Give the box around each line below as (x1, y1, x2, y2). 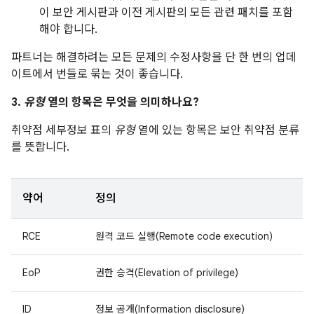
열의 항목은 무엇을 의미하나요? (45, 95, 199, 109)
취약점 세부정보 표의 (11, 123, 114, 137)
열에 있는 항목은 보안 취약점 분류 (135, 123, 299, 137)
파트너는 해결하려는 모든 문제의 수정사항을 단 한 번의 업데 (11, 50, 296, 64)
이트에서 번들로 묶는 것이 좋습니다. (11, 67, 183, 81)
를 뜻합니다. (11, 140, 69, 154)
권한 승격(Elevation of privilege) (95, 266, 238, 279)
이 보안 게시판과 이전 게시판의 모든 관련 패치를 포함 (39, 6, 293, 20)
